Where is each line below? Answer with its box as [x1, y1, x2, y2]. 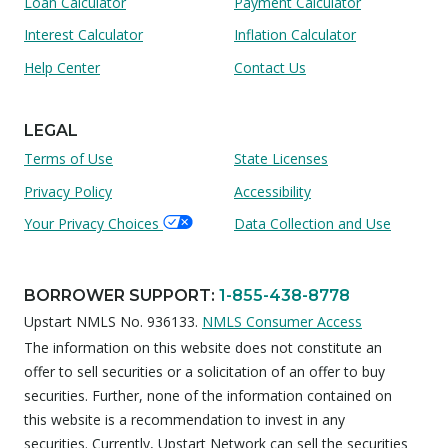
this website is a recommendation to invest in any [24, 410, 345, 430]
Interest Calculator [24, 25, 143, 45]
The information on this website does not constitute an [24, 338, 382, 358]
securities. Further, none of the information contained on [24, 386, 392, 406]
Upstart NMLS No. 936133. [24, 312, 198, 332]
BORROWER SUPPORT [24, 285, 211, 305]
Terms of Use [24, 149, 113, 169]
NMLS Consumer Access [202, 312, 362, 332]
